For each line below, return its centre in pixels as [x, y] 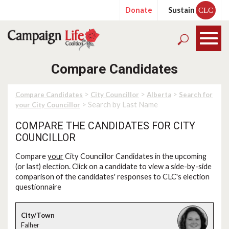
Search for [196, 95]
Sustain [181, 10]
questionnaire [38, 187]
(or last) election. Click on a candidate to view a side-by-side [113, 166]
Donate [139, 10]
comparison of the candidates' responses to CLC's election [112, 177]
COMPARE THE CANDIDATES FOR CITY [105, 126]
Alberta [159, 95]
